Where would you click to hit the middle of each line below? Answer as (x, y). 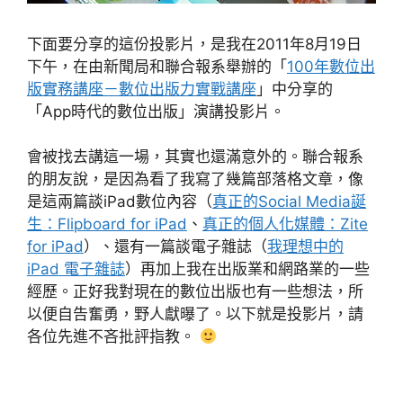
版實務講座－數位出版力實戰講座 (142, 89)
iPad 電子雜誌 (76, 269)
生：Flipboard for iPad (107, 224)
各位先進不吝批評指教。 (113, 337)
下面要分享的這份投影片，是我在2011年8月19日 (194, 44)
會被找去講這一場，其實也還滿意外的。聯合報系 (195, 157)
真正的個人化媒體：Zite (285, 224)
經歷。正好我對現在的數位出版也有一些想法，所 (195, 292)
